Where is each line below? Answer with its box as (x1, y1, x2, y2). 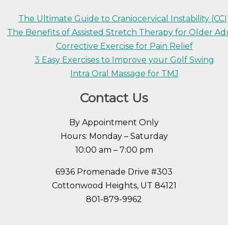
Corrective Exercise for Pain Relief (55, 41, 193, 51)
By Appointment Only (69, 117, 159, 127)
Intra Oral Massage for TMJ (70, 69, 179, 79)
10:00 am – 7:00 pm (75, 145, 153, 155)
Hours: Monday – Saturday (60, 131, 168, 141)
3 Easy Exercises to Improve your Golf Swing (34, 55, 214, 65)
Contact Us (80, 90, 148, 105)
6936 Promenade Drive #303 (55, 166, 173, 177)
